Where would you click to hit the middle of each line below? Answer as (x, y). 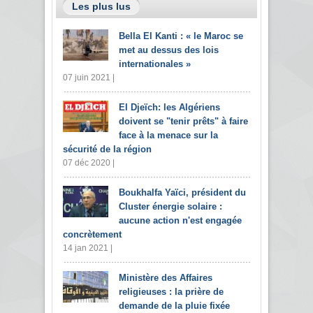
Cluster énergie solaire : (170, 206)
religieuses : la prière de (171, 291)
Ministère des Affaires (166, 277)
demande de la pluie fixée (174, 305)
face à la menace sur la (168, 135)
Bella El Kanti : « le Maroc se (181, 36)
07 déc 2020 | (89, 162)
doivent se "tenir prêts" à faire (183, 121)
